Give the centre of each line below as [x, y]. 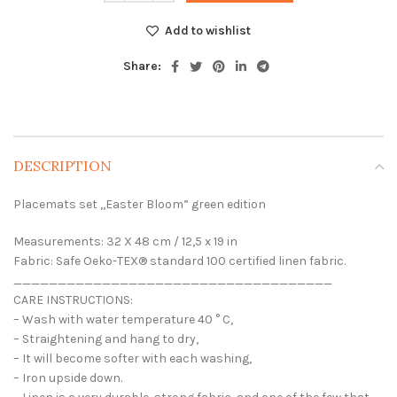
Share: [142, 66]
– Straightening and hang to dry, [106, 339]
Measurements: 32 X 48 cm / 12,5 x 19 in [125, 241]
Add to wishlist [207, 31]
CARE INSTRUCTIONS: [73, 300]
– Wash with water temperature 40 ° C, [123, 319]
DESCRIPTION [62, 166]
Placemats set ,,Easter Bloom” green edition [140, 204]
